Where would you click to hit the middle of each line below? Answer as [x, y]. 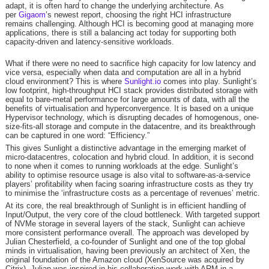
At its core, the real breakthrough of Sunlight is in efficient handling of [125, 206]
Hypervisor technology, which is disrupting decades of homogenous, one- [132, 117]
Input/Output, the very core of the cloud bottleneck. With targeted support [132, 215]
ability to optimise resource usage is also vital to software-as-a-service [128, 175]
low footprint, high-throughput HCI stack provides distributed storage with [131, 90]
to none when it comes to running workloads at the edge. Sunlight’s [122, 166]
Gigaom [32, 15]
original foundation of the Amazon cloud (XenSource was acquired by [125, 260]
